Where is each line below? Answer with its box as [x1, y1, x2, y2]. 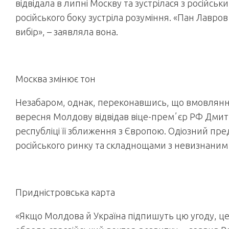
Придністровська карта [15, 187, 115, 197]
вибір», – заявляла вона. [15, 27, 118, 37]
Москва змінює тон [15, 74, 96, 84]
